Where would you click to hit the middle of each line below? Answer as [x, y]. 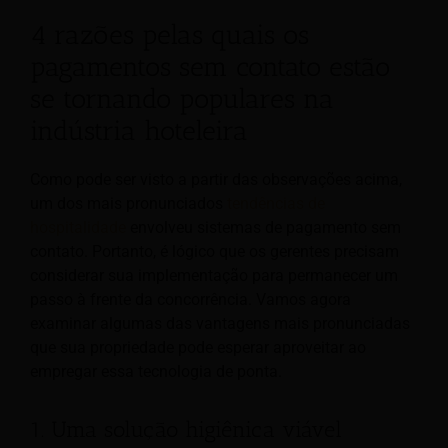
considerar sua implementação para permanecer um [214, 276]
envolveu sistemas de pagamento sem [263, 228]
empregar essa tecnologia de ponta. [156, 372]
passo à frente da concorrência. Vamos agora [190, 300]
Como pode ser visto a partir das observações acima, [216, 180]
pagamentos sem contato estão [210, 66]
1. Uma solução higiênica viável [186, 430]
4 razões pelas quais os [169, 34]
